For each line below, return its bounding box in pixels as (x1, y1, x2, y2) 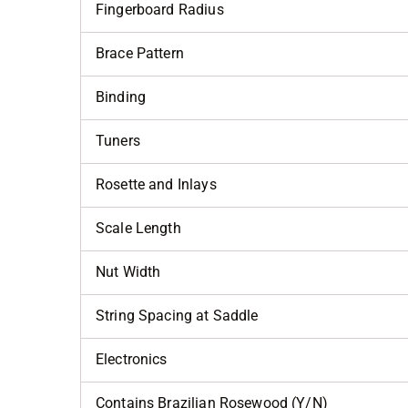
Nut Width (96, 262, 161, 280)
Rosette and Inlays (96, 175, 217, 193)
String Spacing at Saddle (96, 306, 259, 324)
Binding (96, 87, 147, 106)
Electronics (96, 350, 168, 368)
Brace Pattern (96, 44, 184, 62)
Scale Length (96, 219, 181, 237)
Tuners (96, 131, 140, 149)
